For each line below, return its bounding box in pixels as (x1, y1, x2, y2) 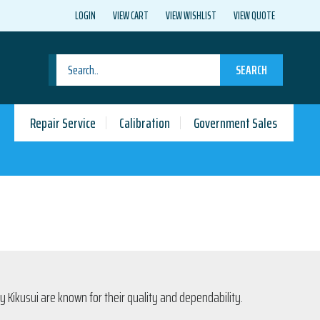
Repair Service (30, 111, 96, 134)
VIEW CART (112, 7, 149, 24)
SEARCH (235, 60, 267, 80)
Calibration (119, 111, 171, 134)
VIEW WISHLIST (165, 7, 216, 24)
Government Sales (194, 111, 278, 134)
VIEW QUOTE (233, 7, 275, 24)
